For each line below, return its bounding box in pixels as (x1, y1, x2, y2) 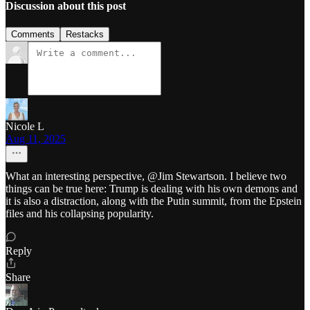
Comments (11, 28, 55, 39)
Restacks (66, 28, 104, 39)
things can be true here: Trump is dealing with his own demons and (6, 182, 298, 194)
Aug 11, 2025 (6, 132, 66, 145)
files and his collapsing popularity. (6, 207, 154, 219)
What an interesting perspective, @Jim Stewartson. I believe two (6, 170, 286, 182)
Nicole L (6, 120, 44, 132)
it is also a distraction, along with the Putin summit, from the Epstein (6, 194, 302, 207)
